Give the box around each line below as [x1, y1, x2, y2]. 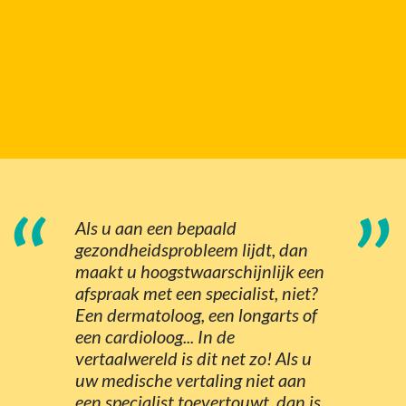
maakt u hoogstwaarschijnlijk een [75, 259, 324, 282]
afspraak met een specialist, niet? [75, 281, 317, 304]
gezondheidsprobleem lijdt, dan [75, 237, 308, 260]
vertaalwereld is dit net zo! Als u [75, 346, 312, 369]
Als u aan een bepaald [75, 216, 237, 238]
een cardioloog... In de [75, 324, 235, 347]
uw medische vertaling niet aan [75, 368, 306, 391]
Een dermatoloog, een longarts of [75, 303, 317, 325]
